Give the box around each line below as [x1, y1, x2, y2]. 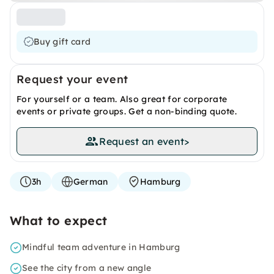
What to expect [10, 213, 108, 228]
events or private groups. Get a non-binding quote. [17, 106, 237, 117]
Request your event [17, 72, 128, 86]
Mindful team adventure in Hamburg [22, 242, 180, 253]
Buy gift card [34, 36, 91, 47]
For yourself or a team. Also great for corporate [17, 94, 228, 105]
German [73, 176, 108, 187]
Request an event [99, 135, 185, 147]
